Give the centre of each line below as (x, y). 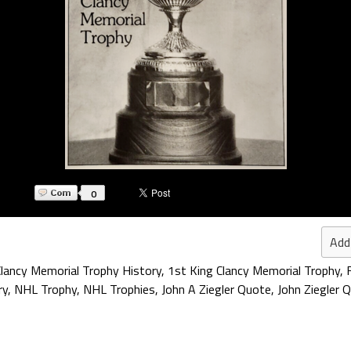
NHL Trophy (45, 289)
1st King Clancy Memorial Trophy (254, 270)
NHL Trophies (119, 289)
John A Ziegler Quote (216, 289)
